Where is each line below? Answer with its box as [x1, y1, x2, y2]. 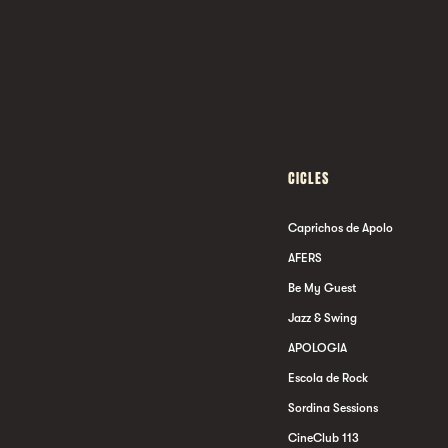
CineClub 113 [288, 431, 359, 445]
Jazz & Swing [288, 311, 357, 325]
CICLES [288, 168, 329, 189]
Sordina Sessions [288, 401, 378, 415]
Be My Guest [288, 281, 356, 295]
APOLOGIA [288, 341, 347, 355]
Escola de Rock [288, 371, 368, 385]
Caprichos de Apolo [288, 221, 393, 235]
